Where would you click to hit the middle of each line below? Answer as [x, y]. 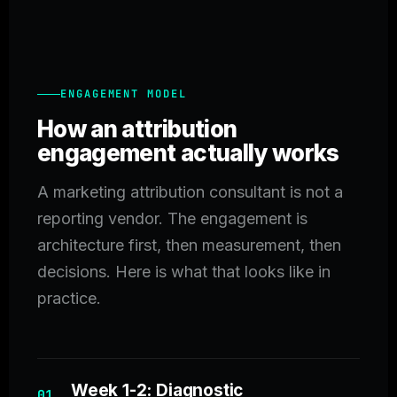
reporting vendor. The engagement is [172, 219]
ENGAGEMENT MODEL [124, 94]
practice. [69, 299]
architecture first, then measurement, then [189, 245]
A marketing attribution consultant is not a [190, 192]
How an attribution [137, 129]
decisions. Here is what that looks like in [184, 272]
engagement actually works [188, 153]
